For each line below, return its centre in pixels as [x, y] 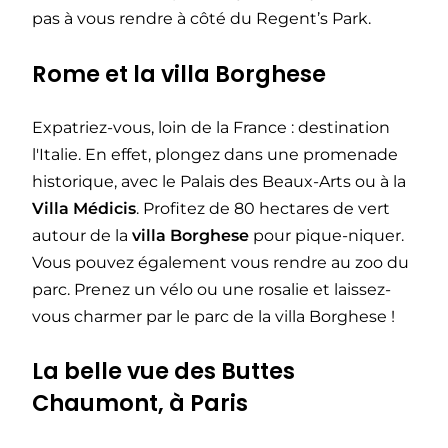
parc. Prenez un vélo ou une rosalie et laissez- [211, 289]
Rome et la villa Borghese [179, 73]
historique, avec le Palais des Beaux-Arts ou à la [219, 181]
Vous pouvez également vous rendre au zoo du [220, 262]
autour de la [82, 235]
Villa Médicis [84, 208]
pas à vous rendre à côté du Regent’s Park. [201, 19]
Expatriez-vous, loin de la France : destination [211, 127]
